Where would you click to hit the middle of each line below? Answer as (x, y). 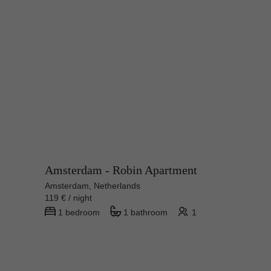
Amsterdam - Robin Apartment (121, 170)
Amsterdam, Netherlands (93, 186)
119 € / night (73, 198)
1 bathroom (145, 213)
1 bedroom (79, 213)
